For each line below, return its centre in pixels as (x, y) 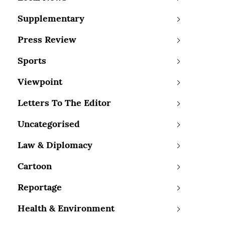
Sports (32, 61)
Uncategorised (48, 125)
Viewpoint (40, 82)
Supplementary (51, 19)
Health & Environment (66, 209)
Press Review (47, 40)
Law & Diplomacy (55, 146)
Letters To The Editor (64, 103)
